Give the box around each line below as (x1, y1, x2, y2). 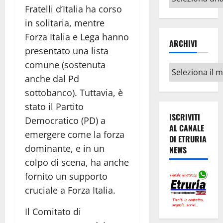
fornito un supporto (25, 170, 108, 183)
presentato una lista (25, 45, 109, 57)
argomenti (168, 1, 211, 13)
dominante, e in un (25, 142, 105, 155)
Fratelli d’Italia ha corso (25, 3, 122, 15)
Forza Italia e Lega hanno (25, 31, 129, 43)
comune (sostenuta (25, 59, 106, 71)
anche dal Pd (25, 73, 79, 85)
